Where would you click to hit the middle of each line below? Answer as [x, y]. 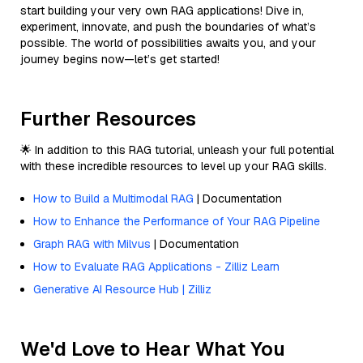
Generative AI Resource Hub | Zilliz [122, 289]
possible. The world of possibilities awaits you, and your [168, 43]
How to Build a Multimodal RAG [113, 198]
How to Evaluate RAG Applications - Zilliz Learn [156, 266]
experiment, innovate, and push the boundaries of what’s [168, 26]
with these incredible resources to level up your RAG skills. [173, 166]
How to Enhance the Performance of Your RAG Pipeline [177, 221]
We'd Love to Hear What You [153, 348]
